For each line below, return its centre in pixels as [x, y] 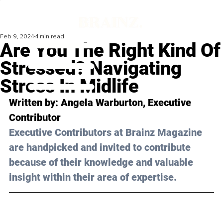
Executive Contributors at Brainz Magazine [107, 133]
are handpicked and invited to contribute [101, 148]
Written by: [35, 103]
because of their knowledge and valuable [102, 163]
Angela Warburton [102, 103]
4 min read [50, 37]
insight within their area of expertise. [93, 177]
